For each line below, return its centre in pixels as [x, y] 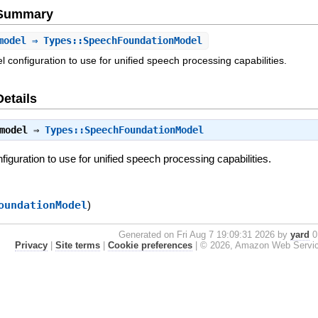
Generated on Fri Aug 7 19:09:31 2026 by [204, 234]
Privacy [31, 245]
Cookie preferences [150, 245]
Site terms [77, 245]
